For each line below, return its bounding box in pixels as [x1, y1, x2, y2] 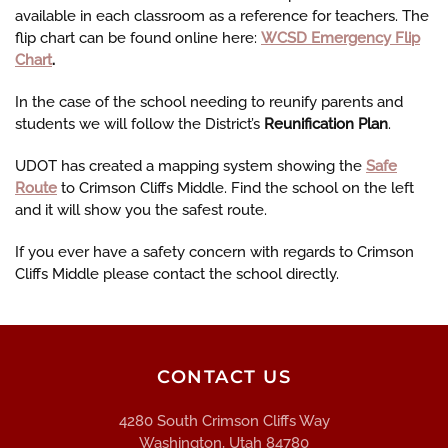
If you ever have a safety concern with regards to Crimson [15, 243, 414, 262]
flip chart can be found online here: [15, 29, 257, 48]
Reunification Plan [264, 115, 388, 134]
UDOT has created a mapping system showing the [15, 157, 362, 176]
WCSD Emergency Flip [261, 29, 420, 48]
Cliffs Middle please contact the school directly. [15, 265, 339, 284]
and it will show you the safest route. [15, 201, 275, 220]
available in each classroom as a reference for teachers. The [15, 7, 429, 26]
